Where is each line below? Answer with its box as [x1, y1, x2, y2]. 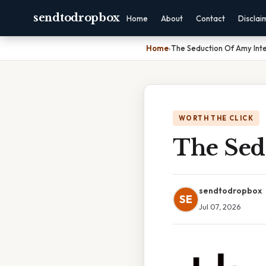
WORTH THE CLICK [179, 114, 254, 122]
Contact [196, 14, 226, 23]
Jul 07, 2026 [199, 202, 240, 211]
